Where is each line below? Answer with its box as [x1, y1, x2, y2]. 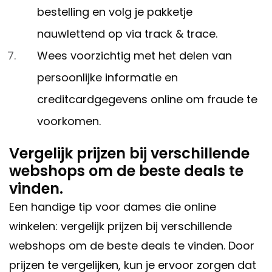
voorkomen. [37, 114, 101, 129]
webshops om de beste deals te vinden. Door [9, 238, 254, 254]
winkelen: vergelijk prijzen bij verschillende [9, 219, 232, 234]
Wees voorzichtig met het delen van [37, 48, 232, 64]
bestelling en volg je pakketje [37, 4, 192, 20]
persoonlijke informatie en [37, 70, 178, 86]
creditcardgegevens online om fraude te [37, 92, 257, 107]
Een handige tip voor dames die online [9, 199, 216, 215]
